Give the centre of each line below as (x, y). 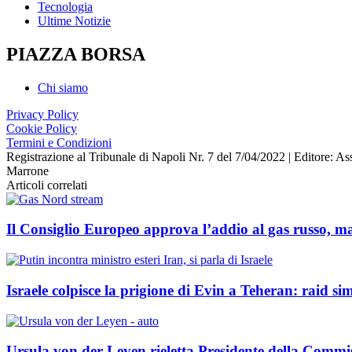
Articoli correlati (47, 185)
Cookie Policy (42, 128)
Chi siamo (63, 87)
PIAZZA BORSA (76, 54)
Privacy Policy (42, 114)
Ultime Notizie (74, 20)
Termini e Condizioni (59, 142)
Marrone (27, 170)
